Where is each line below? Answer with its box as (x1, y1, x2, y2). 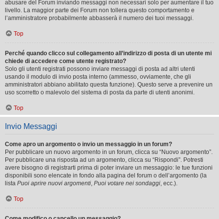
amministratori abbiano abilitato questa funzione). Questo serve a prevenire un (5, 81, 213, 88)
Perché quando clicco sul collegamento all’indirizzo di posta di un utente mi (5, 49, 212, 57)
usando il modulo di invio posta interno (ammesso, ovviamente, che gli (5, 73, 191, 80)
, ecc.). (160, 179, 177, 187)
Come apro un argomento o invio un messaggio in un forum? (5, 140, 172, 148)
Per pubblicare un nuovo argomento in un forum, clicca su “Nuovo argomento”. (5, 148, 213, 155)
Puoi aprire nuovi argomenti (17, 179, 91, 187)
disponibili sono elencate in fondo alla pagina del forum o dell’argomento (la (5, 172, 207, 179)
